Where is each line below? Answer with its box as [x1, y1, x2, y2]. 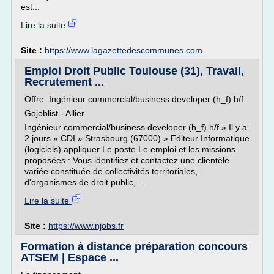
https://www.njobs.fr [48, 221, 124, 231]
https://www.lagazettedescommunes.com [45, 45, 202, 55]
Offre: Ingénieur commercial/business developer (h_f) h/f [24, 94, 243, 104]
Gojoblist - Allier [24, 108, 84, 118]
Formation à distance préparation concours [21, 240, 248, 253]
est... [21, 2, 40, 12]
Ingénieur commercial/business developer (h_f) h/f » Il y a [24, 122, 247, 132]
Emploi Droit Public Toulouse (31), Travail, [24, 65, 244, 77]
